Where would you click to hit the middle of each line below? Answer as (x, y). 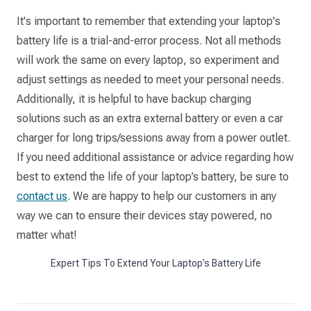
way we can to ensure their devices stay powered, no (144, 216)
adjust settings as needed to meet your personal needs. (150, 79)
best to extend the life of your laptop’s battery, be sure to (153, 177)
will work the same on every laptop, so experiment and (148, 60)
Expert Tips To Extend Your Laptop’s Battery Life (155, 263)
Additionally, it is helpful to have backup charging (134, 99)
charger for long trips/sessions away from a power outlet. (153, 138)
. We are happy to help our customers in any (172, 196)
